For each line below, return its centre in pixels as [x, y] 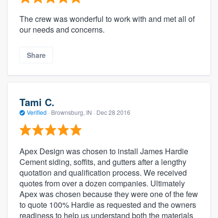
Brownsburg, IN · [73, 112]
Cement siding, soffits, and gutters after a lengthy [103, 162]
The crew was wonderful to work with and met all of [107, 18]
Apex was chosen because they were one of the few [109, 194]
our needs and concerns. [62, 29]
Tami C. [37, 102]
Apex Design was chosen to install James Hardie [104, 151]
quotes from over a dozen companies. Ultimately [102, 183]
